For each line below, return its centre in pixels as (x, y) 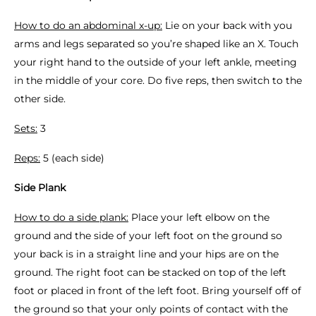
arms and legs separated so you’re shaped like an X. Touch (156, 44)
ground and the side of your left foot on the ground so (148, 236)
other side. (40, 99)
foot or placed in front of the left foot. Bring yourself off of (158, 291)
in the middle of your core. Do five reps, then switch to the (158, 80)
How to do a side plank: (71, 217)
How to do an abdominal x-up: (88, 25)
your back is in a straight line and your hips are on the (146, 254)
